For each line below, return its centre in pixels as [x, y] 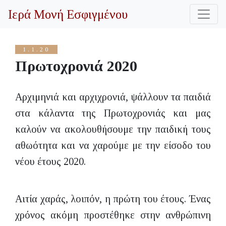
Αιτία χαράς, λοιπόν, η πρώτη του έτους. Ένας [113, 199]
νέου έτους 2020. [50, 161]
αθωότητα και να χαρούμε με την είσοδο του [113, 145]
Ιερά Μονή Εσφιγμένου [68, 14]
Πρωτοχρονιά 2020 [76, 66]
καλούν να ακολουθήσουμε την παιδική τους [113, 129]
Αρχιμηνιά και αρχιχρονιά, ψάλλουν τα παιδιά [113, 97]
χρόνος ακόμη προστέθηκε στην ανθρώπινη [113, 215]
